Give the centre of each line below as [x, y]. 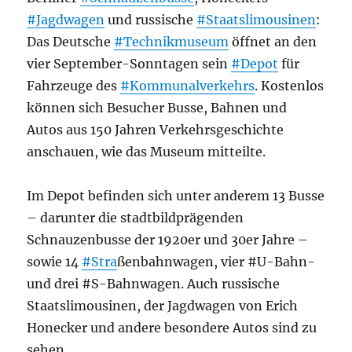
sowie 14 [55, 262]
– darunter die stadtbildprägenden [136, 218]
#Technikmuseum [172, 42]
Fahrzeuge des [74, 86]
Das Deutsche [71, 42]
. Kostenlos [290, 86]
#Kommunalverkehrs [188, 86]
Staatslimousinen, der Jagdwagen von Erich [163, 306]
